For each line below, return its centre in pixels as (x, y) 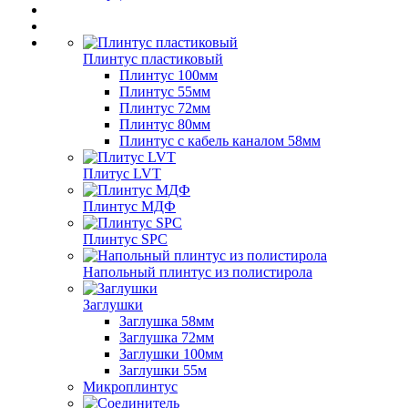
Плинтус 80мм (165, 124)
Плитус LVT (122, 173)
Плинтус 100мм (168, 75)
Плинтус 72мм (165, 107)
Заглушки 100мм (171, 353)
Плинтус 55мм (165, 91)
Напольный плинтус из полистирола (198, 271)
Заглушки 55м (163, 370)
